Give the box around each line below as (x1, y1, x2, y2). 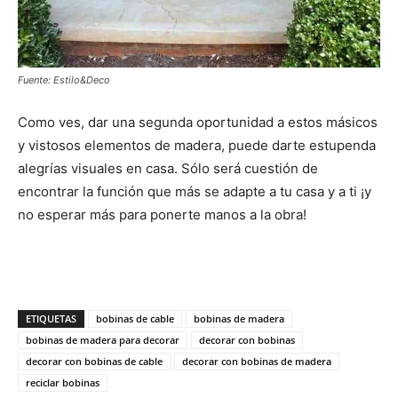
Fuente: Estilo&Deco (18, 73, 110, 86)
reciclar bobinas (26, 375, 99, 389)
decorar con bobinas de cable (26, 354, 163, 368)
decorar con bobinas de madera (182, 354, 331, 368)
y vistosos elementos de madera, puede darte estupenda (18, 136, 376, 154)
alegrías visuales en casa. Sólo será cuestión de (18, 159, 318, 177)
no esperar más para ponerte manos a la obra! (18, 205, 306, 223)
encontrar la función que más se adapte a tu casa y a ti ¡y (18, 182, 371, 200)
